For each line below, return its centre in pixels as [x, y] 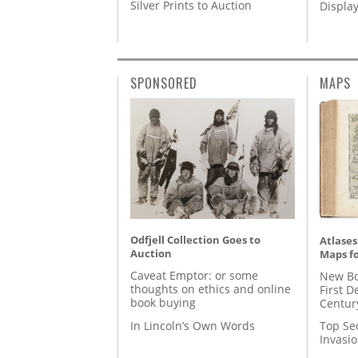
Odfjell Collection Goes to [195, 240]
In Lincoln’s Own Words [193, 325]
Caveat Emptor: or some [194, 276]
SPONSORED [164, 84]
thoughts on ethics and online [211, 289]
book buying [163, 303]
